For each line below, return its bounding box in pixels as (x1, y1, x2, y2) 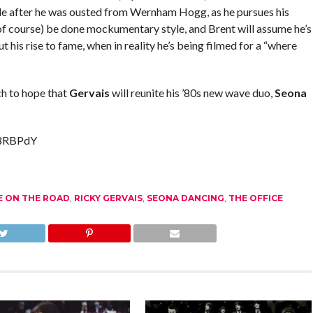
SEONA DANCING (146, 193, 224, 203)
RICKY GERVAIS (73, 193, 143, 203)
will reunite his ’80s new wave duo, (109, 86, 275, 99)
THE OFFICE (228, 193, 283, 203)
